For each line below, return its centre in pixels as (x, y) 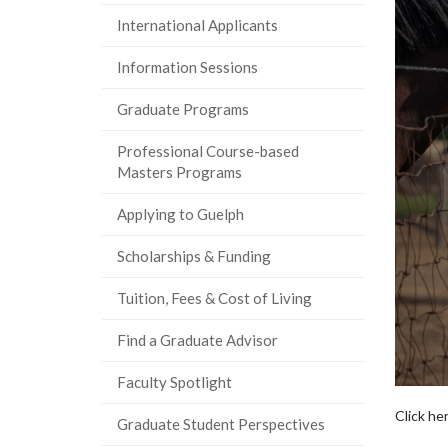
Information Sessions (187, 67)
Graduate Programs (183, 109)
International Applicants (197, 25)
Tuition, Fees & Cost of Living (214, 298)
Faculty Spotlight (174, 382)
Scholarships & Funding (194, 256)
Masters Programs (179, 172)
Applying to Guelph (180, 214)
